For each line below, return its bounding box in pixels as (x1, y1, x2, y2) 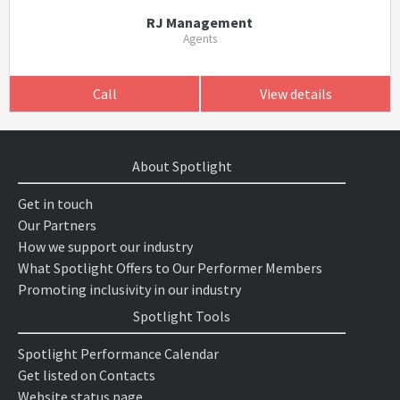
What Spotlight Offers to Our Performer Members (18, 259, 322, 277)
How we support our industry (18, 237, 193, 255)
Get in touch (18, 195, 93, 212)
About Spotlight (131, 157, 232, 175)
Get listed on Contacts (18, 366, 155, 384)
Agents (182, 31, 217, 46)
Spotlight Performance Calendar (18, 345, 219, 362)
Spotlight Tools (133, 307, 231, 325)
